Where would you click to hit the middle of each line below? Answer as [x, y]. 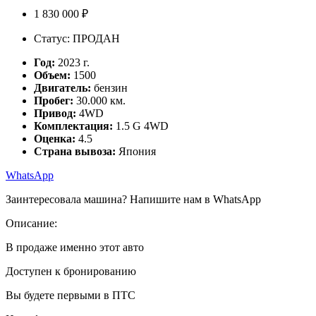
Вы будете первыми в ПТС [71, 296]
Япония [136, 152]
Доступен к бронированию [71, 272]
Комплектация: [73, 126]
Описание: [31, 224]
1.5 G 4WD [141, 126]
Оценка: [55, 139]
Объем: [52, 75]
